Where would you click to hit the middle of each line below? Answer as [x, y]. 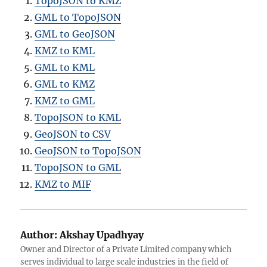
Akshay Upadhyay [101, 235]
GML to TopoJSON [78, 17]
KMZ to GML [65, 100]
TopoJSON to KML [78, 117]
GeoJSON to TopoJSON [88, 150]
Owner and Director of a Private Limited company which [126, 249]
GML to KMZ [65, 84]
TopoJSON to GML [78, 167]
